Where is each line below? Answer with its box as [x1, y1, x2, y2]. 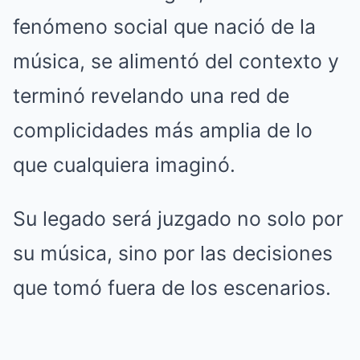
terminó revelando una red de [13, 84, 289, 108]
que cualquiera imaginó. [13, 153, 235, 178]
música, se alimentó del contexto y [13, 49, 339, 74]
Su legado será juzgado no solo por [13, 207, 343, 231]
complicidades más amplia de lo [13, 118, 313, 143]
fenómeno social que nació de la [13, 14, 316, 39]
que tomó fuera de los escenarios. [13, 276, 331, 301]
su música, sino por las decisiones [13, 241, 333, 266]
